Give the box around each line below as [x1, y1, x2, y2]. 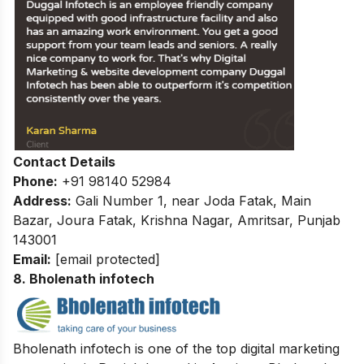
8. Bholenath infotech [13, 270, 154, 287]
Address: [13, 192, 71, 209]
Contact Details [13, 153, 115, 170]
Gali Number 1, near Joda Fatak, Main [71, 192, 311, 209]
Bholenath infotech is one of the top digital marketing [13, 340, 340, 357]
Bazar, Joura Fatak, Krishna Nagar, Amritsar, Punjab [13, 211, 340, 228]
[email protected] [55, 250, 160, 267]
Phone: [13, 172, 58, 189]
